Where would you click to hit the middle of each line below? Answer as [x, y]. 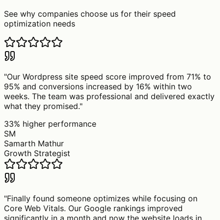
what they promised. [42, 106]
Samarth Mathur [34, 143]
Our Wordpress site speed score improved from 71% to [109, 76]
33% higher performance [50, 124]
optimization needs [40, 23]
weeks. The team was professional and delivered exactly [109, 96]
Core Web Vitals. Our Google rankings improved [93, 208]
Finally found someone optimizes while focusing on [102, 198]
